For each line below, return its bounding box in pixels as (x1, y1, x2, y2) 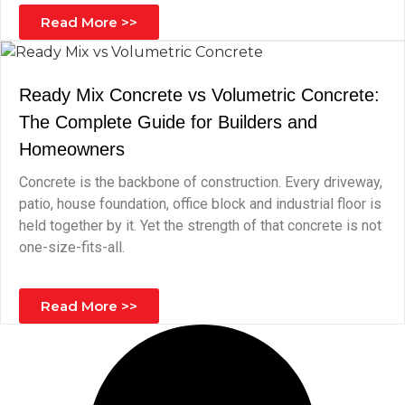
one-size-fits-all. (19, 239, 125, 256)
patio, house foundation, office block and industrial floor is (19, 195, 381, 212)
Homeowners (19, 139, 125, 159)
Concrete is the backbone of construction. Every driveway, (19, 174, 382, 191)
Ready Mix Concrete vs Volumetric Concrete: (19, 85, 380, 105)
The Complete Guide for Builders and (19, 112, 317, 132)
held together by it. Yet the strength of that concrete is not (19, 217, 381, 234)
